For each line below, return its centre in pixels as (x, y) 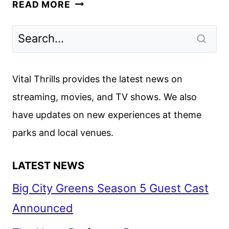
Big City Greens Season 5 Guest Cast (110, 188)
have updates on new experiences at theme (107, 115)
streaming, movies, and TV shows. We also (105, 97)
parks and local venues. (63, 133)
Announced (43, 208)
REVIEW (89, 30)
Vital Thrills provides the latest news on (97, 79)
